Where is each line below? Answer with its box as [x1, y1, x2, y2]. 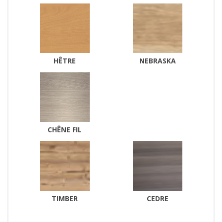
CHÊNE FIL [48, 125, 82, 135]
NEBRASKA [139, 56, 176, 66]
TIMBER [52, 194, 78, 204]
